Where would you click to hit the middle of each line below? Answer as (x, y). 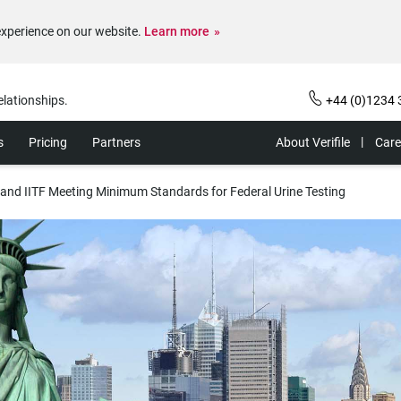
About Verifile (313, 142)
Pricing (48, 142)
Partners (116, 142)
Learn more (177, 31)
